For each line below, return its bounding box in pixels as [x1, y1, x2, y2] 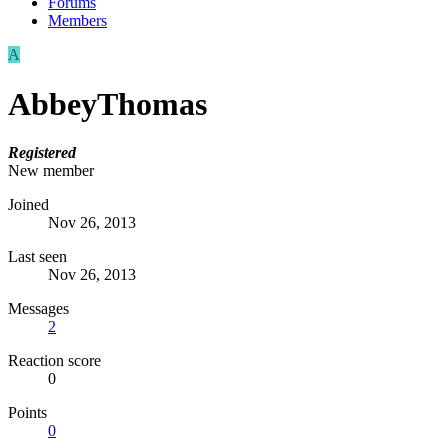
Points [8, 404, 47, 422]
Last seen [8, 248, 67, 266]
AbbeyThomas [8, 85, 207, 122]
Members [48, 12, 107, 30]
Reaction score [8, 352, 101, 370]
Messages [8, 300, 69, 318]
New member [8, 162, 94, 180]
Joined [8, 196, 49, 214]
